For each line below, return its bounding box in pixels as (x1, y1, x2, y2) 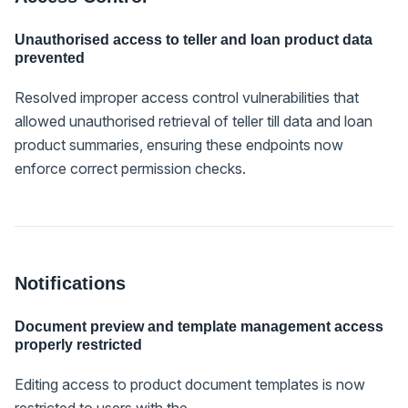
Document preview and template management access (15, 318, 383, 334)
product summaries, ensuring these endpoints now (15, 135, 343, 154)
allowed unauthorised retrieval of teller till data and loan (15, 111, 372, 130)
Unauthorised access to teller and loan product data (15, 31, 372, 47)
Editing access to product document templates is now (15, 374, 365, 393)
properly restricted (15, 336, 142, 352)
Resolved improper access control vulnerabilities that (15, 87, 359, 107)
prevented (15, 49, 85, 66)
